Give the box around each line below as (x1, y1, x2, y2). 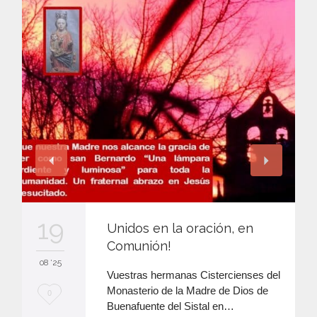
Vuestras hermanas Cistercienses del (107, 269, 280, 282)
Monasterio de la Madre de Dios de (107, 284, 268, 297)
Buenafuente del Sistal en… (107, 300, 234, 313)
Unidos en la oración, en (107, 221, 253, 236)
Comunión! (107, 238, 171, 254)
